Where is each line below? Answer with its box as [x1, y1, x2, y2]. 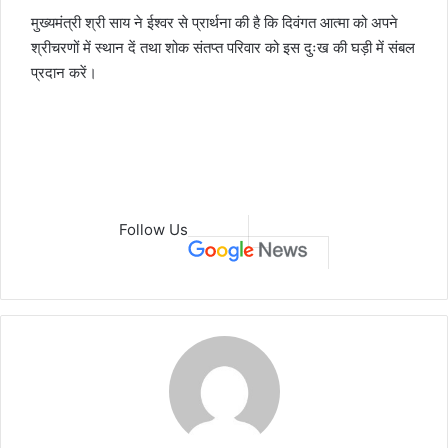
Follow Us [119, 219, 188, 239]
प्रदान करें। [31, 62, 97, 82]
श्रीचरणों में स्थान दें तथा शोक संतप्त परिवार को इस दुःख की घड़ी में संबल [31, 37, 415, 57]
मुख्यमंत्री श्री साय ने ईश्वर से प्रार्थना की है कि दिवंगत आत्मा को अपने [31, 12, 398, 32]
